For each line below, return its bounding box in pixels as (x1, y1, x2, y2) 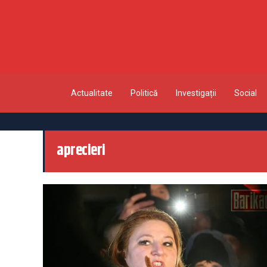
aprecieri (57, 139, 105, 162)
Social (234, 88, 257, 98)
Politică (130, 88, 158, 98)
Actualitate (70, 88, 113, 98)
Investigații (175, 88, 216, 98)
